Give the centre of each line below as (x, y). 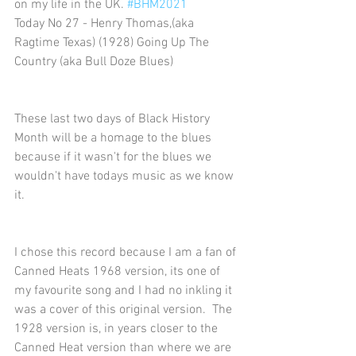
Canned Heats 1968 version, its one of (119, 272)
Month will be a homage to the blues (114, 138)
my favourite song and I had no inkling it (125, 291)
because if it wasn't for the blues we (114, 157)
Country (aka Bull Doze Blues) (94, 62)
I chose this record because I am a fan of (127, 253)
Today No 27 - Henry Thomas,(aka (106, 24)
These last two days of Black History (114, 119)
